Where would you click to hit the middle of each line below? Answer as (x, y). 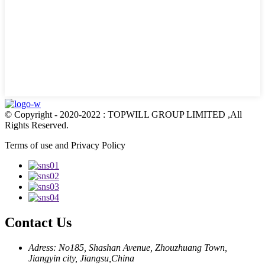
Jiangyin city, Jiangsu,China (81, 258)
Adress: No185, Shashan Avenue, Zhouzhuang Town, (128, 248)
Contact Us (38, 223)
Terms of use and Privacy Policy (65, 146)
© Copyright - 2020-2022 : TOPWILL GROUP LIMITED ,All (123, 115)
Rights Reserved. (37, 125)
